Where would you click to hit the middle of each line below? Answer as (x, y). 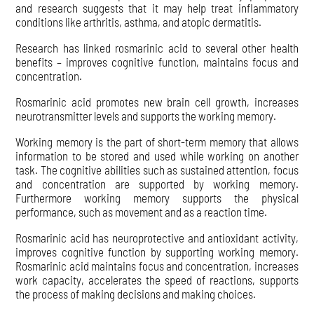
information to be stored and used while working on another (157, 155)
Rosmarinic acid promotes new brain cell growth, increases (157, 101)
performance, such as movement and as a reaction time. (142, 211)
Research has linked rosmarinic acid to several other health (157, 47)
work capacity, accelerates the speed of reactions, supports (157, 279)
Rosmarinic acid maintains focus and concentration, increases (157, 265)
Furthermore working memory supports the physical (157, 197)
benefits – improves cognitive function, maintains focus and (157, 61)
